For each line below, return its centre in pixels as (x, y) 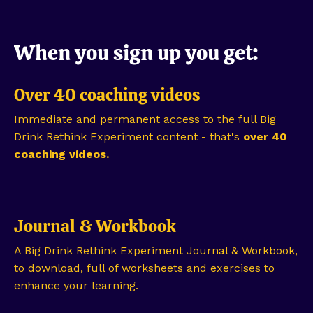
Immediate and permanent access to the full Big (145, 119)
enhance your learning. (76, 286)
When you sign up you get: (136, 53)
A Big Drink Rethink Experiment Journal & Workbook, (156, 251)
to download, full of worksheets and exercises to (144, 268)
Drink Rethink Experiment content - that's (129, 137)
